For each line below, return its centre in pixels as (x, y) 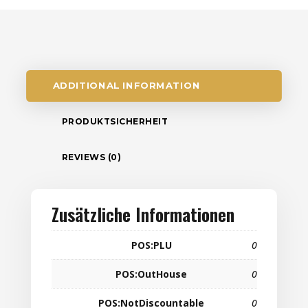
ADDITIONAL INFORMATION (126, 86)
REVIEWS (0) (91, 157)
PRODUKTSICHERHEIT (115, 122)
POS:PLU (151, 245)
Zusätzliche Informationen (143, 214)
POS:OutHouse (152, 274)
